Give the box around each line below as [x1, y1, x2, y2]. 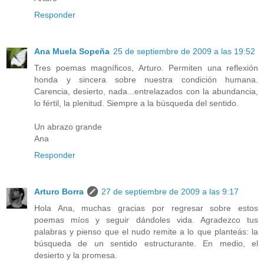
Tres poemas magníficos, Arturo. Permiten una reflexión [34, 62, 258, 72]
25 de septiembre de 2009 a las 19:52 [113, 46, 255, 56]
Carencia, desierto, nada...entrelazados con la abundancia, [34, 86, 258, 96]
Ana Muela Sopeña [34, 46, 110, 56]
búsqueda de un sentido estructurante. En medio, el [34, 238, 258, 248]
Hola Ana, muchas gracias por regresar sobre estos [34, 203, 258, 213]
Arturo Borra [34, 186, 84, 196]
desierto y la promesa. [34, 250, 117, 260]
